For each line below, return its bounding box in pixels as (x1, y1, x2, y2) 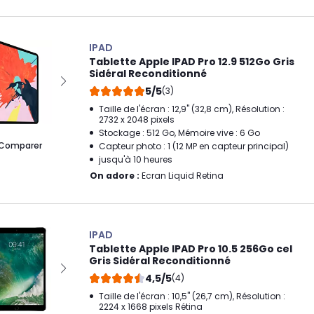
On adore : (90, 169, 139, 182)
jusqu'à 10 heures (99, 153, 172, 165)
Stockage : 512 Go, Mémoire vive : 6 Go (99, 126, 260, 139)
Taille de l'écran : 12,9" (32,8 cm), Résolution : (99, 102, 285, 115)
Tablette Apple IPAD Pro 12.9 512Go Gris (89, 54, 294, 69)
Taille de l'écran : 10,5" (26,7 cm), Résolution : (99, 289, 285, 302)
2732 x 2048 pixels (99, 113, 175, 125)
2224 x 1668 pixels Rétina (99, 300, 203, 313)
